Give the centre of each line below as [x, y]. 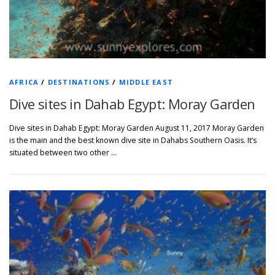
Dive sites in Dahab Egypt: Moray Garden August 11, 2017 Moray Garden [137, 128]
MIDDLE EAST [146, 82]
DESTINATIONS [79, 82]
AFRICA [24, 82]
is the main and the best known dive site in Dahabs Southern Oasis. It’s [133, 141]
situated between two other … [63, 153]
